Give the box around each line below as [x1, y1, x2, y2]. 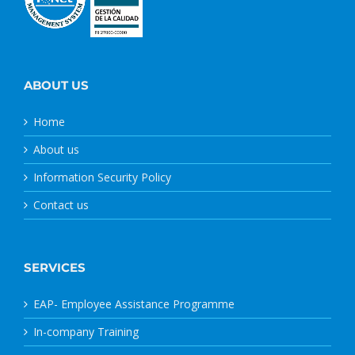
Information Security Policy [33, 169, 171, 185]
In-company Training [33, 323, 139, 339]
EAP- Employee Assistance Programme [33, 296, 235, 311]
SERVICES [24, 259, 86, 275]
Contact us [33, 197, 89, 212]
